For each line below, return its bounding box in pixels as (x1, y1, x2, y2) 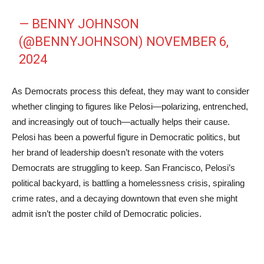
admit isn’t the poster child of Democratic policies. (12, 209, 202, 219)
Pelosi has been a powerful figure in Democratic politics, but (12, 132, 240, 142)
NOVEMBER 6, (146, 34, 229, 49)
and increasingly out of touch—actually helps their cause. (12, 117, 230, 127)
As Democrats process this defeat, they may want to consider (12, 86, 249, 96)
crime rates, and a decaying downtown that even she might (12, 193, 237, 203)
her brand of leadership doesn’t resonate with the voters (12, 147, 224, 157)
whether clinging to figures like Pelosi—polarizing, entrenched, (12, 101, 248, 111)
